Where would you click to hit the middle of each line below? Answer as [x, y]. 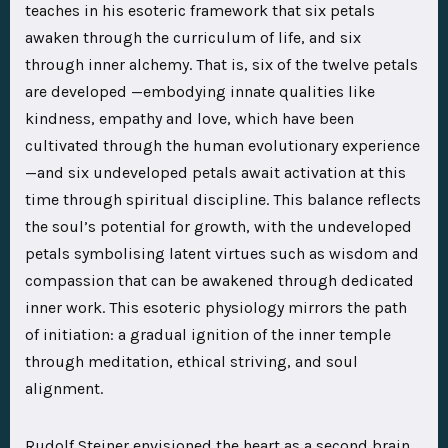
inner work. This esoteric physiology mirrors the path [216, 308]
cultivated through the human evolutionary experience [222, 146]
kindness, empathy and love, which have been [189, 119]
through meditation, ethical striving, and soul [191, 362]
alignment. [64, 389]
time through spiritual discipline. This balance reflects [223, 200]
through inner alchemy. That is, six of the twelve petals [221, 65]
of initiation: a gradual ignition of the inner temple [208, 335]
